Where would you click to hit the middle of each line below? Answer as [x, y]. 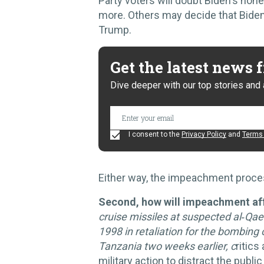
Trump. [115, 30]
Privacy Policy [204, 134]
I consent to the [154, 134]
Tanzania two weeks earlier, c [167, 246]
